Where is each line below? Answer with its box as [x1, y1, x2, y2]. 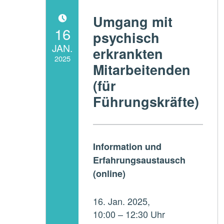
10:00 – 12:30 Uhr [93, 207, 165, 221]
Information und [93, 139, 162, 153]
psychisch [93, 27, 160, 47]
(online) [93, 166, 126, 180]
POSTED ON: [46, 19, 61, 31]
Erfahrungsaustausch [93, 153, 186, 166]
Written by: [46, 74, 57, 87]
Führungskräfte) [93, 91, 199, 111]
